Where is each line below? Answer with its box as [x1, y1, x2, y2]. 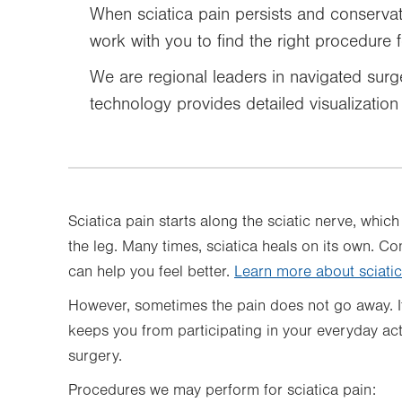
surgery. [68, 347, 122, 365]
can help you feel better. [68, 263, 234, 281]
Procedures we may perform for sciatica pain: [68, 381, 376, 399]
